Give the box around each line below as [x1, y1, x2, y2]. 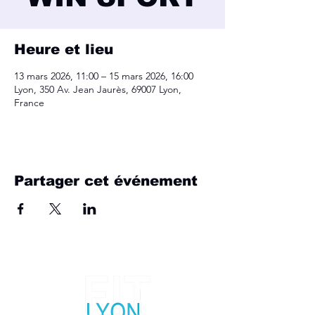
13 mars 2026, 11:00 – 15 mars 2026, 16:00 [14, 70, 193, 82]
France [14, 96, 44, 109]
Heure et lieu [14, 41, 113, 57]
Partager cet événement [14, 173, 198, 188]
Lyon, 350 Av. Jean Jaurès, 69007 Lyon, [14, 83, 181, 96]
